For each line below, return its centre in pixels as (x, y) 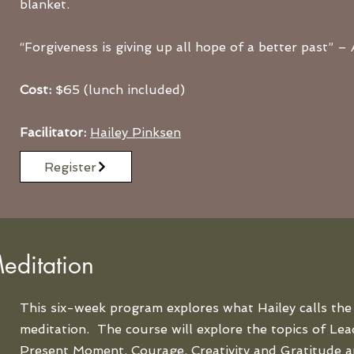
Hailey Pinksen (136, 132)
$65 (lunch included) (118, 90)
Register (70, 167)
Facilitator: (53, 132)
